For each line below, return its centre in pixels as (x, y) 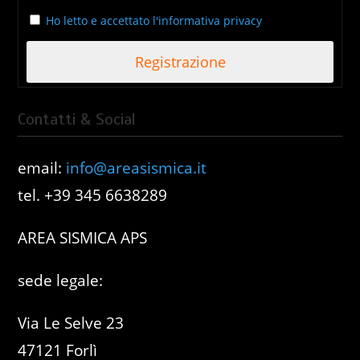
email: (42, 168)
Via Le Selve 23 (71, 323)
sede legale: (61, 280)
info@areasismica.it (137, 168)
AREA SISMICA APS (83, 238)
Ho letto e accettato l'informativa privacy (154, 20)
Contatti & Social (77, 119)
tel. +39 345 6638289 (93, 195)
